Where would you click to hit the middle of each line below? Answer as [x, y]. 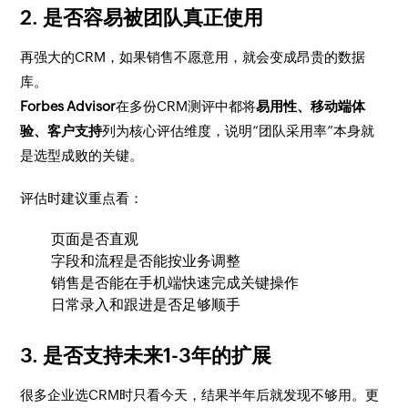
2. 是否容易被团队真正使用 [142, 18]
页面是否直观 [95, 239]
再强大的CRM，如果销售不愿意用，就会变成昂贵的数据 [193, 57]
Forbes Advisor [68, 106]
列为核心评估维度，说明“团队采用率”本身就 [239, 131]
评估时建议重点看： [82, 198]
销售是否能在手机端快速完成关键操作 [175, 283]
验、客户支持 [61, 131]
